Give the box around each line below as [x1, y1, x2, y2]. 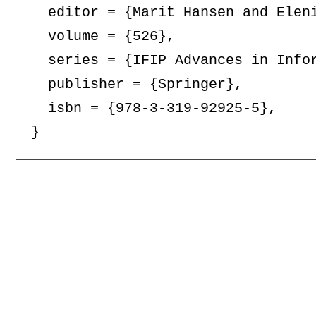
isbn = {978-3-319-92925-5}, [30, 100, 276, 117]
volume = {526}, [30, 28, 175, 45]
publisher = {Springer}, [30, 76, 243, 93]
